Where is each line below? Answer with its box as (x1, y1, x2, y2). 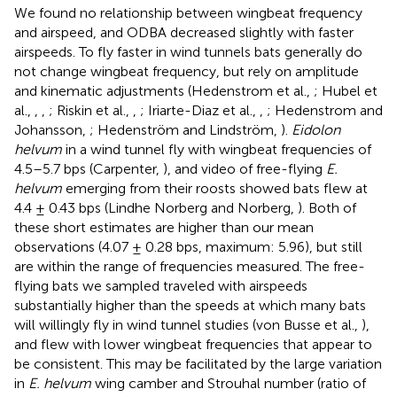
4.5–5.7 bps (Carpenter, (14, 160, 163, 177)
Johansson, (14, 121, 90, 138)
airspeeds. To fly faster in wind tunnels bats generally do (14, 43, 362, 60)
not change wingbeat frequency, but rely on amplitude (14, 62, 359, 80)
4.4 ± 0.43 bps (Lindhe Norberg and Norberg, (14, 198, 298, 216)
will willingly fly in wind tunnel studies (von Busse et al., (14, 315, 362, 333)
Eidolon (292, 121, 340, 138)
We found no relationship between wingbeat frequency (14, 4, 362, 21)
